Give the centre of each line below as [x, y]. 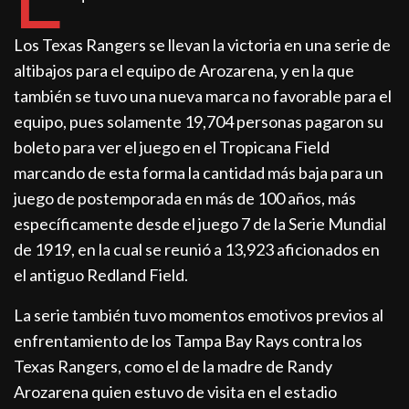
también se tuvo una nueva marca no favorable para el [203, 96]
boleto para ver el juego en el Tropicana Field [172, 147]
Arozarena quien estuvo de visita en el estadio [176, 392]
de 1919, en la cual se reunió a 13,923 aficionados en [197, 250]
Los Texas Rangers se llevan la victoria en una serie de [203, 45]
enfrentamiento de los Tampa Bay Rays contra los [189, 341]
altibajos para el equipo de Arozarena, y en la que [184, 71]
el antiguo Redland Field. [101, 275]
